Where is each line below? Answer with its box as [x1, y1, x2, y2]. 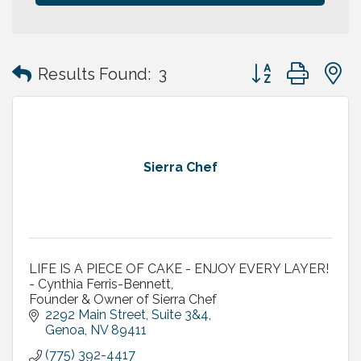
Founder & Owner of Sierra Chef [29, 292, 217, 308]
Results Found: [38, 64, 151, 84]
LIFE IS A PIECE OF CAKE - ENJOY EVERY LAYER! [29, 261, 329, 277]
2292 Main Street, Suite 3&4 [45, 307, 209, 323]
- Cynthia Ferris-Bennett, [29, 276, 173, 293]
